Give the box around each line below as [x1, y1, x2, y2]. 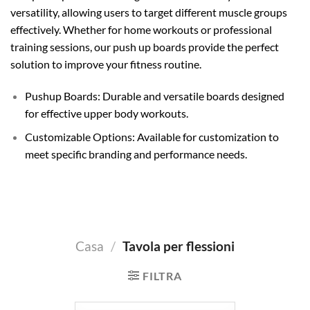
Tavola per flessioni [119, 238, 235, 255]
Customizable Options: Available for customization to [24, 130, 279, 144]
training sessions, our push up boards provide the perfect [10, 39, 279, 53]
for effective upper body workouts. [24, 106, 188, 120]
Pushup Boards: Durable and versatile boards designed [24, 89, 284, 102]
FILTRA [142, 269, 182, 283]
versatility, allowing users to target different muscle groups [10, 5, 287, 19]
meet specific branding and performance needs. [24, 147, 247, 161]
